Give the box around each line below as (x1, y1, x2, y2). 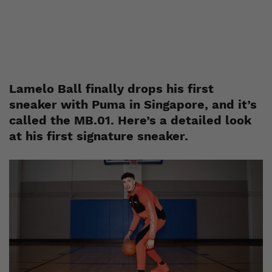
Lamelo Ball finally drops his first (9, 81, 214, 96)
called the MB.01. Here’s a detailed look (9, 113, 251, 127)
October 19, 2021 (126, 1, 187, 13)
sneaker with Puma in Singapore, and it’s (9, 97, 257, 112)
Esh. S (91, 1, 115, 13)
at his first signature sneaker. (9, 129, 188, 143)
